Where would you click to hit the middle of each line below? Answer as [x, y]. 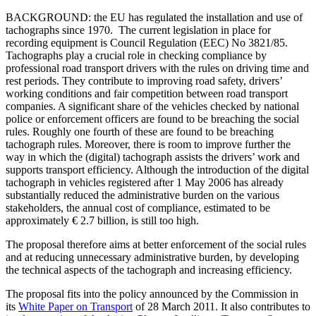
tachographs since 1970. [61, 30]
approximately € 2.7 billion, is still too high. [102, 220]
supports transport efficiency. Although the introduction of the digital [157, 169]
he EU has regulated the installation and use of [200, 17]
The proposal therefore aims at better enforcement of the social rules [156, 244]
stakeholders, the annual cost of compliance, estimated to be [138, 207]
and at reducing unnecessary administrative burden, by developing [152, 257]
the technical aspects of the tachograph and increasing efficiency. [149, 269]
